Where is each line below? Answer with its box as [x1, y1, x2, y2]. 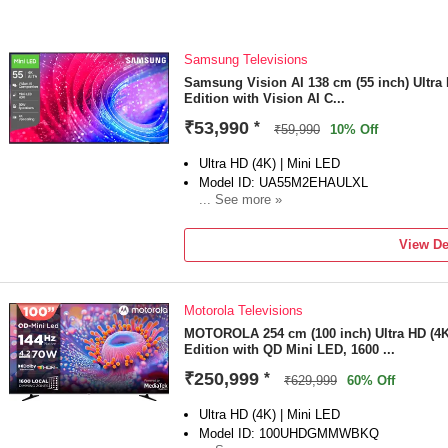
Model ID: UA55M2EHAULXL [199, 175, 368, 190]
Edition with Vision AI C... [184, 91, 345, 106]
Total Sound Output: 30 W [199, 229, 349, 244]
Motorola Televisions [184, 303, 303, 318]
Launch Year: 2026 [199, 210, 307, 225]
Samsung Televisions [184, 52, 308, 67]
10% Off [330, 122, 378, 137]
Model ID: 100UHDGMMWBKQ [199, 426, 379, 441]
